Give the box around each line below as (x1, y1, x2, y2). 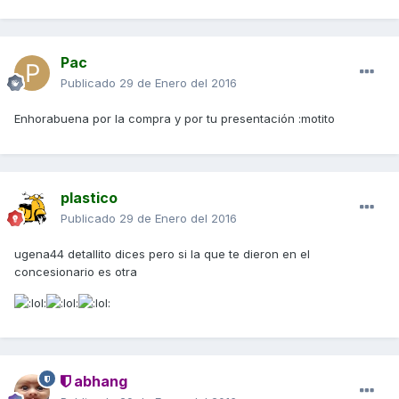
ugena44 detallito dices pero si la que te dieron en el (14, 247, 310, 262)
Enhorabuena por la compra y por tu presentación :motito (14, 111, 335, 126)
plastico (61, 189, 118, 208)
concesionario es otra (14, 265, 137, 280)
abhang (70, 372, 127, 391)
